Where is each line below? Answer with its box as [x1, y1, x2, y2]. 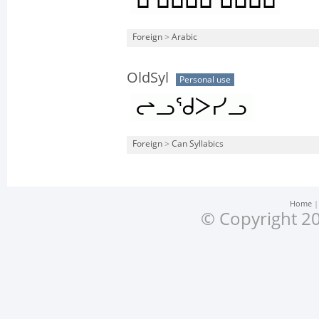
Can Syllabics [172, 139, 224, 149]
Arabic [172, 32, 197, 42]
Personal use [179, 75, 231, 85]
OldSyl [127, 69, 169, 86]
